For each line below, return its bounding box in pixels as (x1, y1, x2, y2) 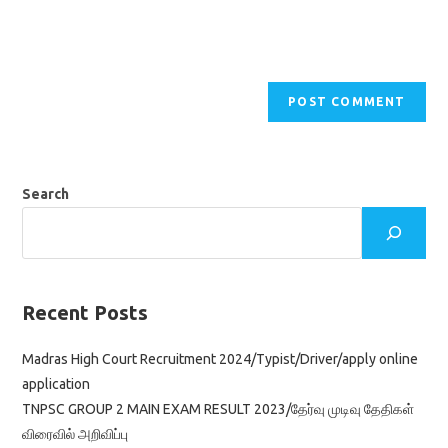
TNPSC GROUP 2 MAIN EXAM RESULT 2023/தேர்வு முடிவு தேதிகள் (22, 400, 415, 417)
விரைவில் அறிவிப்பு (22, 425, 129, 442)
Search (22, 185, 70, 202)
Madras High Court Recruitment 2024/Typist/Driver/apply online (22, 350, 419, 367)
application (22, 375, 91, 392)
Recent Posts (22, 300, 149, 324)
